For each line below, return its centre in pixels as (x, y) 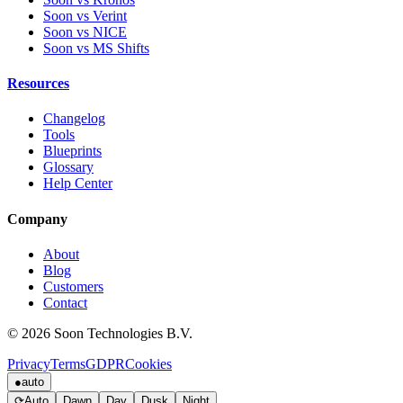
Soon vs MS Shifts (96, 48)
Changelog (74, 119)
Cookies (148, 363)
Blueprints (72, 151)
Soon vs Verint (85, 15)
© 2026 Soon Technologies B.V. (100, 333)
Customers (73, 286)
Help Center (78, 184)
